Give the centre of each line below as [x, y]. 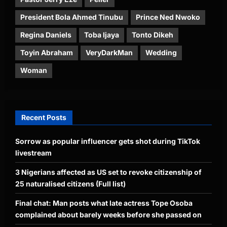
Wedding [161, 53]
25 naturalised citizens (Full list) [70, 183]
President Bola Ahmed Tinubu [72, 17]
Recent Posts [44, 117]
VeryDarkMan [109, 53]
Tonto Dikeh [153, 35]
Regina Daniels [46, 35]
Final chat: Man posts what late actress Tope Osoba [104, 203]
